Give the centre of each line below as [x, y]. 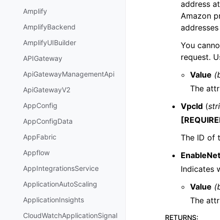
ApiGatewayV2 [47, 90]
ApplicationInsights [54, 200]
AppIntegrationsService [61, 168]
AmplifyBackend [49, 27]
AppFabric [40, 137]
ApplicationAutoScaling [60, 184]
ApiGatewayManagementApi [69, 74]
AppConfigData [48, 121]
